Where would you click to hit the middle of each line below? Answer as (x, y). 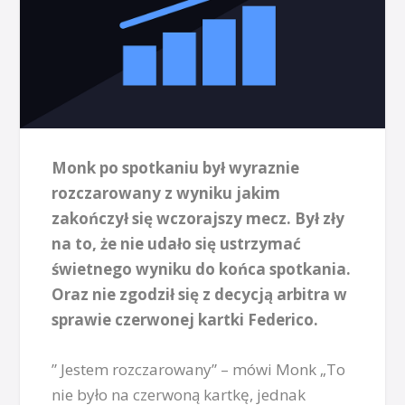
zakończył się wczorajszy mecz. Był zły (198, 218)
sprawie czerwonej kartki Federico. (185, 319)
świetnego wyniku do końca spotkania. (202, 268)
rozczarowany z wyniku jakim (166, 193)
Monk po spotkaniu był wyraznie (176, 167)
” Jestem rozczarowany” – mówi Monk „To (199, 369)
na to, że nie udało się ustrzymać (177, 243)
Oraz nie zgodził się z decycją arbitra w (200, 294)
